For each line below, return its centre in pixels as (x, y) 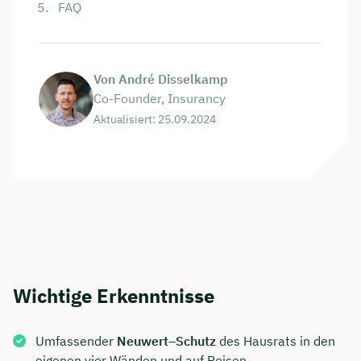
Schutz (196, 341)
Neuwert (143, 341)
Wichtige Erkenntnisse (114, 296)
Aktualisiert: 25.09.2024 (155, 120)
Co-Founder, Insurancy (160, 99)
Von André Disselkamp (161, 79)
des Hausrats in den (276, 341)
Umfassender (76, 341)
